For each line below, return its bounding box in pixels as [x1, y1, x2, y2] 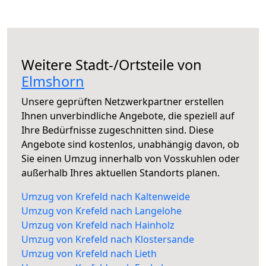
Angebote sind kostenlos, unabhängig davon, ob [21, 138, 239, 151]
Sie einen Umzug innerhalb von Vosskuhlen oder [21, 152, 240, 166]
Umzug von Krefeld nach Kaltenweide [21, 190, 190, 204]
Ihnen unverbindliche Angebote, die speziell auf [21, 109, 235, 123]
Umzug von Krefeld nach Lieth [21, 247, 157, 261]
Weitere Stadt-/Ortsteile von [21, 55, 202, 75]
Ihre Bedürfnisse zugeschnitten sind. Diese [21, 123, 214, 137]
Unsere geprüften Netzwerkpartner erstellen [21, 95, 224, 109]
